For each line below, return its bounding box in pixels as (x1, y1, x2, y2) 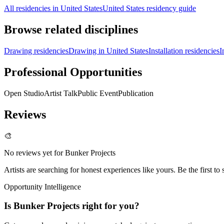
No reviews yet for (4, 148, 65, 157)
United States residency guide (102, 4, 196, 13)
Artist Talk (44, 88, 77, 97)
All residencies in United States (4, 4, 102, 13)
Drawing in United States (68, 46, 148, 55)
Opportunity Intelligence (4, 182, 81, 191)
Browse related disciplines (4, 23, 138, 36)
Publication (118, 88, 153, 97)
